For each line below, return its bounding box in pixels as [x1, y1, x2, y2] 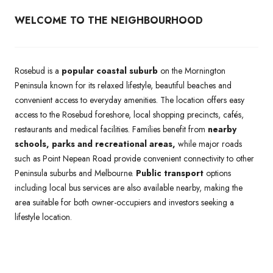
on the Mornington [158, 64, 225, 77]
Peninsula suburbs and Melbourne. [15, 166, 136, 179]
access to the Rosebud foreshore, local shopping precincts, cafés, [15, 108, 244, 121]
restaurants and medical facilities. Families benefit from [15, 122, 208, 135]
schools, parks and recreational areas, [15, 137, 175, 150]
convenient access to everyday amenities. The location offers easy [15, 93, 244, 106]
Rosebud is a [15, 64, 62, 77]
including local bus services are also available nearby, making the [15, 181, 243, 194]
